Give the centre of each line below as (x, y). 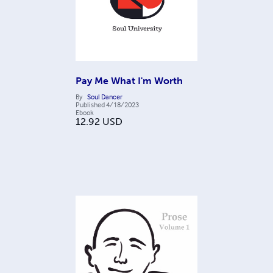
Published (90, 105)
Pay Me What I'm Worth (129, 81)
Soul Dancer (105, 97)
